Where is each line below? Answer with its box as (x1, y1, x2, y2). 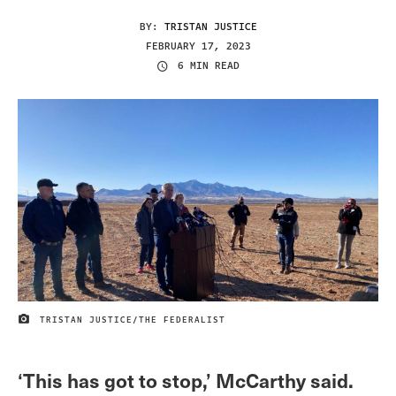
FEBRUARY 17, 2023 (145, 38, 251, 54)
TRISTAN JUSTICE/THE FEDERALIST (40, 313, 225, 326)
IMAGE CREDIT (17, 316, 91, 330)
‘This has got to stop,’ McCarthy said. (18, 366, 354, 394)
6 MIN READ (178, 58, 240, 74)
